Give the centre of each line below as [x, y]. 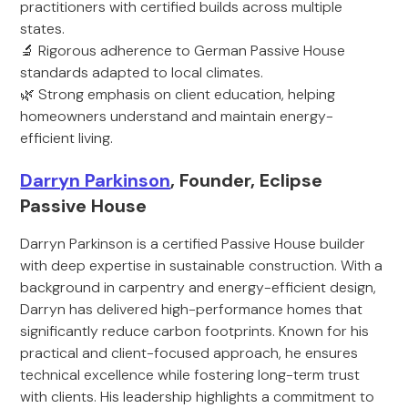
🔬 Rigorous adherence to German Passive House [183, 51]
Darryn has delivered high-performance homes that [192, 309]
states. [43, 29]
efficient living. [67, 138]
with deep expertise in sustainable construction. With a [202, 265]
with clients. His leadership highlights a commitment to [198, 397]
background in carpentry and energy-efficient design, [199, 287]
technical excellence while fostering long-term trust [190, 375]
